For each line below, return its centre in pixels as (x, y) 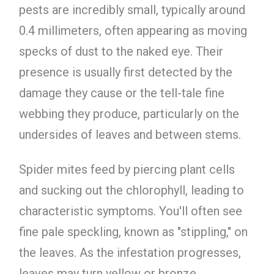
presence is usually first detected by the (125, 72)
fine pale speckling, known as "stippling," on (133, 231)
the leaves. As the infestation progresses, (130, 252)
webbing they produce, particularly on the (129, 114)
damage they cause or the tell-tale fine (121, 93)
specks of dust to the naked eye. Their (121, 52)
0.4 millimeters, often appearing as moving (133, 31)
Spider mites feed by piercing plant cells (127, 169)
